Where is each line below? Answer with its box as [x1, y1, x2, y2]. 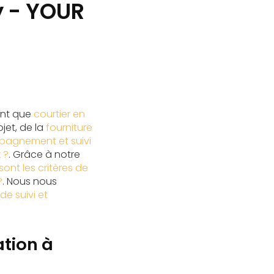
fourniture [46, 120, 92, 135]
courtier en [34, 107, 85, 121]
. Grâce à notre [9, 147, 80, 161]
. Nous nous [2, 174, 57, 188]
